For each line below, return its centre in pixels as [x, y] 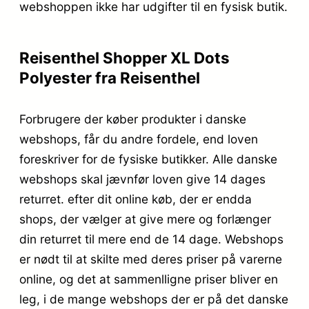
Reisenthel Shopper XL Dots [124, 58]
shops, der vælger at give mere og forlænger [145, 219]
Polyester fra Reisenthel [110, 78]
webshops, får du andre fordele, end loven [139, 139]
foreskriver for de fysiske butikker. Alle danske [148, 159]
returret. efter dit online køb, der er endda [136, 199]
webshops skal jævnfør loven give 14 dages [142, 179]
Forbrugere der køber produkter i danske [133, 119]
